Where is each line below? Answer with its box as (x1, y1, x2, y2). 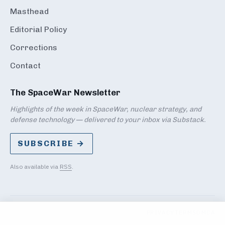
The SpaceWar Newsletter (10, 87, 121, 98)
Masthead (10, 7, 49, 17)
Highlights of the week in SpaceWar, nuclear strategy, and (10, 105, 201, 114)
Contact (10, 61, 41, 71)
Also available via (10, 163, 60, 171)
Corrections (10, 43, 57, 53)
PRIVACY (146, 208, 175, 216)
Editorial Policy (10, 25, 67, 35)
